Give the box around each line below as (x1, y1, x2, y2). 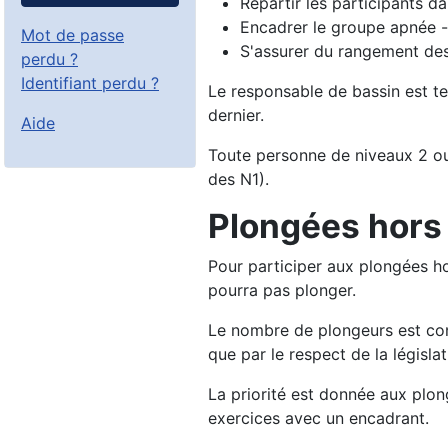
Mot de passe (21, 25, 124, 46)
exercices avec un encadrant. (208, 408, 429, 429)
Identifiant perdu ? (21, 73, 159, 94)
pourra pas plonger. (208, 280, 356, 301)
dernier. (208, 105, 264, 126)
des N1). (208, 169, 269, 190)
